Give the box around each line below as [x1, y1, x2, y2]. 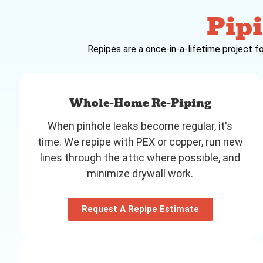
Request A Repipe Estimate [81, 203, 199, 214]
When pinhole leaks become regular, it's [48, 119, 233, 132]
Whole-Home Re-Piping [69, 94, 211, 112]
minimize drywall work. [87, 167, 194, 180]
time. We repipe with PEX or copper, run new [37, 135, 243, 148]
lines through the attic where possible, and [40, 151, 241, 164]
